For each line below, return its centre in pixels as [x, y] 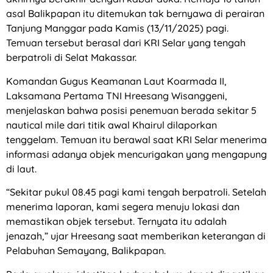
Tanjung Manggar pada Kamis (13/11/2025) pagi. [117, 28]
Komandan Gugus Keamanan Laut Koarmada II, [116, 81]
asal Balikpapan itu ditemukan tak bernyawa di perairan [135, 14]
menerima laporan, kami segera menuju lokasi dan [123, 207]
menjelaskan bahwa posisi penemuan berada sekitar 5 [131, 110]
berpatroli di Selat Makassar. [71, 58]
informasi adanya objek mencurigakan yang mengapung [136, 154]
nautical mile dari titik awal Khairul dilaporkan [112, 125]
